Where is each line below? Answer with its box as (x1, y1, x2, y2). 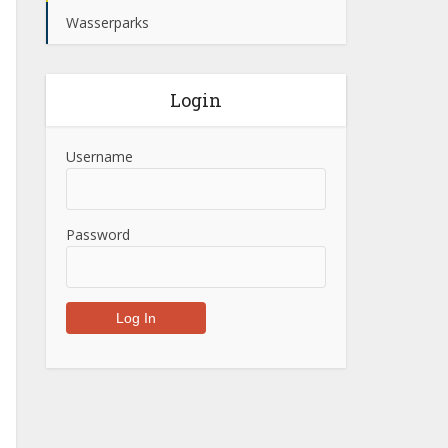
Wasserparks (66, 13, 149, 32)
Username (66, 147, 133, 166)
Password (66, 225, 130, 244)
